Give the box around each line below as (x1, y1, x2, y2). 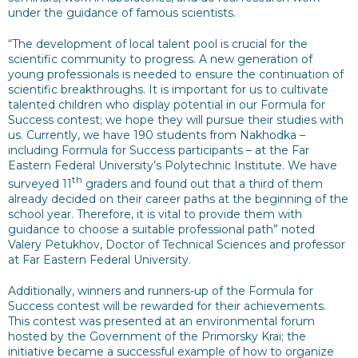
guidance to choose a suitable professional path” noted (8, 221, 315, 237)
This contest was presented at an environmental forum (8, 313, 315, 328)
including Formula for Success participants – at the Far (8, 143, 309, 157)
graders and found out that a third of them (82, 176, 323, 191)
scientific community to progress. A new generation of (8, 52, 312, 66)
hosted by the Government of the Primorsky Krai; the (8, 328, 306, 344)
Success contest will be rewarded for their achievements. (8, 298, 326, 313)
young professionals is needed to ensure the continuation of (8, 67, 344, 82)
